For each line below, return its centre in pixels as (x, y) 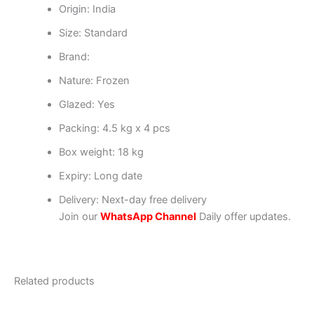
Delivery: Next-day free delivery (132, 200)
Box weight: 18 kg (101, 152)
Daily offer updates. (243, 217)
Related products (54, 281)
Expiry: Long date (100, 176)
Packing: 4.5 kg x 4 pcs (114, 129)
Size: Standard (93, 33)
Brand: (74, 57)
